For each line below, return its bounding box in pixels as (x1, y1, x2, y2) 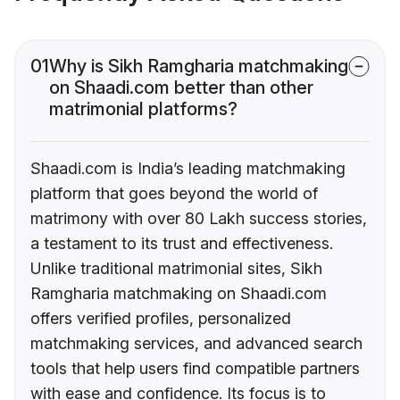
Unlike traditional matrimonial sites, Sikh (30, 259, 322, 279)
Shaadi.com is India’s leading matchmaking (30, 159, 346, 179)
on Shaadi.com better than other (49, 77, 313, 99)
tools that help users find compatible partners (30, 359, 360, 379)
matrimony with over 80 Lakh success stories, (30, 209, 367, 229)
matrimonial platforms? (49, 98, 237, 121)
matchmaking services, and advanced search (30, 334, 362, 354)
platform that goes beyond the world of (30, 184, 318, 204)
